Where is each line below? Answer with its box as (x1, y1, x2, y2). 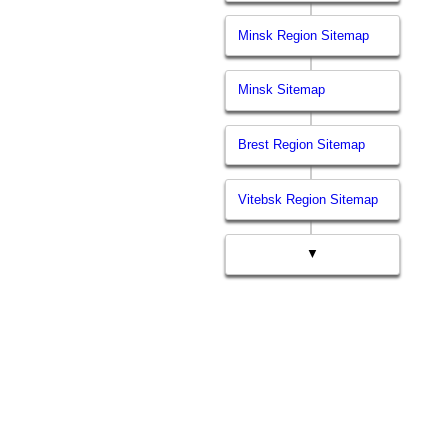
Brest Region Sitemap (238, 137, 366, 153)
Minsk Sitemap (238, 82, 326, 98)
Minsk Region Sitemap (238, 27, 370, 43)
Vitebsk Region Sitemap (238, 191, 379, 207)
